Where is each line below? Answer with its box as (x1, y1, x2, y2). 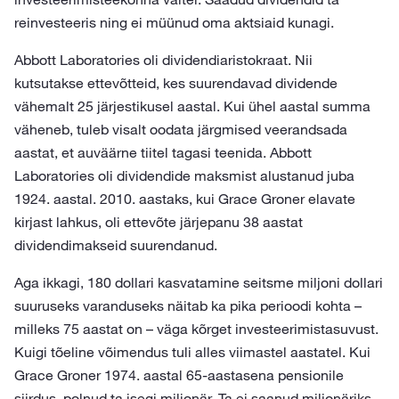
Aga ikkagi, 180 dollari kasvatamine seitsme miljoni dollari (14, 273, 383, 291)
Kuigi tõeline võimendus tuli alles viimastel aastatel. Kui (14, 343, 370, 361)
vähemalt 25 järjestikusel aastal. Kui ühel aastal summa (14, 97, 370, 115)
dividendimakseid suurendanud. (14, 236, 217, 254)
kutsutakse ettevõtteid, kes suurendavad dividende (14, 74, 338, 92)
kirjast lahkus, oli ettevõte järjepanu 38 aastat (14, 213, 303, 231)
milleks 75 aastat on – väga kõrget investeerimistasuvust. (14, 320, 379, 338)
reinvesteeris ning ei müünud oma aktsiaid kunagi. (14, 13, 334, 31)
